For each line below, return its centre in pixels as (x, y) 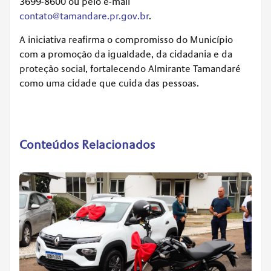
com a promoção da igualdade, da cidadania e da (126, 55)
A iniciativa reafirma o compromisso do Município (126, 40)
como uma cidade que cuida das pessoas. (109, 84)
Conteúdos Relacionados (87, 145)
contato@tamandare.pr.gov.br (84, 17)
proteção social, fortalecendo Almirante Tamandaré (130, 69)
